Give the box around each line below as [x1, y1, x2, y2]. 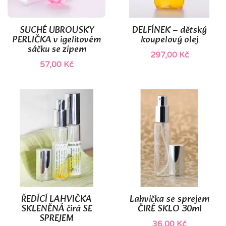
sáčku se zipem [27, 41, 86, 58]
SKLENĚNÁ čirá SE [21, 201, 92, 217]
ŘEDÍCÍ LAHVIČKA [21, 191, 92, 207]
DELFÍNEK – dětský [132, 22, 207, 38]
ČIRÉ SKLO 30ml [137, 201, 202, 217]
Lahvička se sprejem [130, 191, 209, 207]
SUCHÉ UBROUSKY [19, 22, 94, 38]
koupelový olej [141, 32, 198, 48]
